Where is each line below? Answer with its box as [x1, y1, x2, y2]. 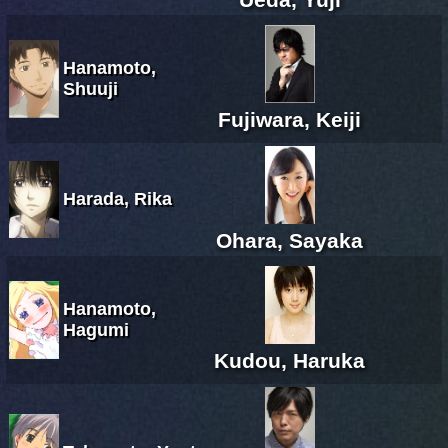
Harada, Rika [63, 188, 172, 209]
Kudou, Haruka [214, 348, 365, 372]
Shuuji [63, 78, 118, 99]
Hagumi [63, 319, 129, 340]
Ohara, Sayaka [216, 228, 363, 252]
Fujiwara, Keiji [218, 107, 361, 131]
